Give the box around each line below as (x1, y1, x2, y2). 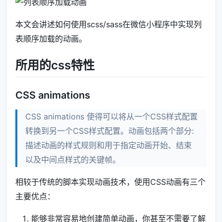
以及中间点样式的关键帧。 (25, 155, 120, 165)
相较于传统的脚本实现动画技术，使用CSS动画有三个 (15, 177, 206, 187)
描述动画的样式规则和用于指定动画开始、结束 (25, 140, 192, 151)
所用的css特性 (15, 57, 95, 72)
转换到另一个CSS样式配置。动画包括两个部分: (25, 126, 194, 136)
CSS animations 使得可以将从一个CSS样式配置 (25, 111, 198, 122)
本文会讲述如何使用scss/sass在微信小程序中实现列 (15, 19, 202, 29)
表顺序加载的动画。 (15, 33, 87, 44)
